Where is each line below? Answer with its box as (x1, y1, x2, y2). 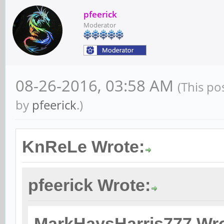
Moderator (83, 20, 116, 29)
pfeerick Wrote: (28, 176, 150, 194)
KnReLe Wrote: (22, 137, 144, 156)
